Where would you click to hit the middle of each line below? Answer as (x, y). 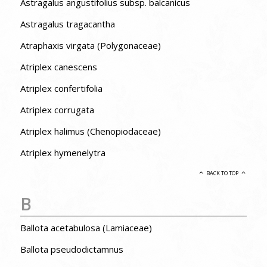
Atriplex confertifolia (61, 88)
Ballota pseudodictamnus (72, 249)
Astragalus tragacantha (67, 24)
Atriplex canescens (58, 66)
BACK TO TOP (222, 173)
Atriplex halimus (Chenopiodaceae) (90, 131)
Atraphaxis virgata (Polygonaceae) (90, 45)
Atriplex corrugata (57, 109)
